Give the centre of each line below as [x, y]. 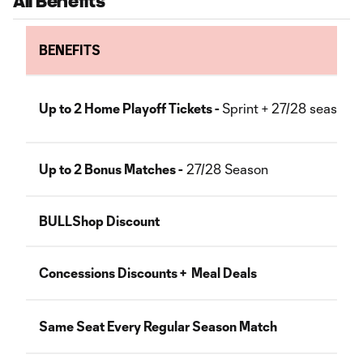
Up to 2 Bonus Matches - [111, 169]
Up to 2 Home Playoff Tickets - [130, 108]
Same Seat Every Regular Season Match [158, 326]
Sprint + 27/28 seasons [292, 108]
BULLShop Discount [99, 221]
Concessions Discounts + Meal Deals [148, 273]
